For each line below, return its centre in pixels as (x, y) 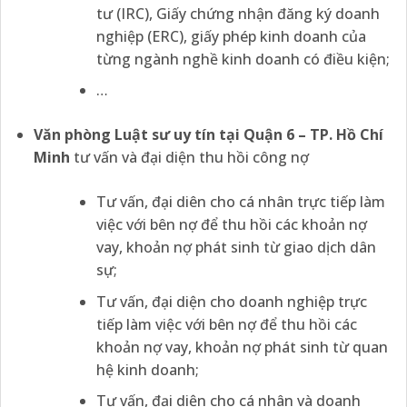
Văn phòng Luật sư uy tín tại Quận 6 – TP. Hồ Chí (208, 135)
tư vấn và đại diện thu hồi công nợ (191, 158)
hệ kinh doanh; (147, 369)
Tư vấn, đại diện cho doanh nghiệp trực (231, 301)
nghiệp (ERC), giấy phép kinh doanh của (231, 36)
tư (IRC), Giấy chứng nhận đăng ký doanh (238, 13)
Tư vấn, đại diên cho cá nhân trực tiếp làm (240, 202)
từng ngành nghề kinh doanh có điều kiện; (243, 59)
